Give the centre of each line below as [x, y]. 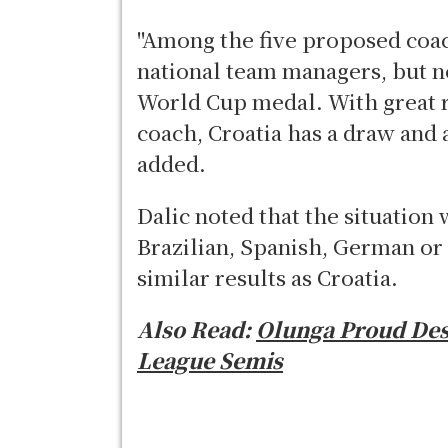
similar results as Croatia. [267, 277]
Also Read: [196, 328]
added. [171, 163]
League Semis [210, 359]
